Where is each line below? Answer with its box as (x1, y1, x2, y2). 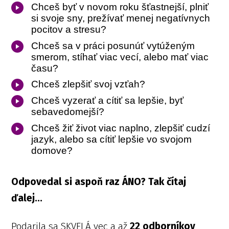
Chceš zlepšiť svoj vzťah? (31, 79, 146, 90)
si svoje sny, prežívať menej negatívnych (31, 12, 211, 24)
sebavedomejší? (31, 106, 105, 118)
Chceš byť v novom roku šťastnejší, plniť (31, 1, 209, 12)
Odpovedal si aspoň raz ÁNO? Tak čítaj (11, 175, 187, 188)
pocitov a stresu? (31, 24, 107, 35)
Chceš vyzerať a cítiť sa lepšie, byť (31, 95, 184, 106)
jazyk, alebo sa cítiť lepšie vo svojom (31, 133, 192, 145)
